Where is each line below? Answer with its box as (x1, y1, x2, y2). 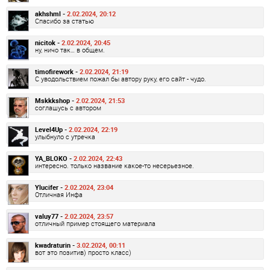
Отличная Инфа (35, 190, 83, 199)
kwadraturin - (35, 240, 77, 250)
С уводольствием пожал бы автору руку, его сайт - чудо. (35, 74, 206, 84)
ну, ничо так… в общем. (35, 45, 105, 55)
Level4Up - (35, 125, 69, 134)
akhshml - (35, 9, 67, 19)
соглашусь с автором (35, 103, 101, 113)
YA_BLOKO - (35, 154, 74, 163)
